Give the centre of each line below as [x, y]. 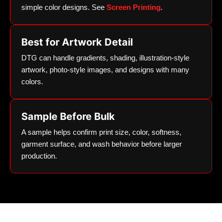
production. [39, 156]
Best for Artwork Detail [77, 42]
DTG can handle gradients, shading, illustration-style [105, 58]
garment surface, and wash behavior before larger [102, 144]
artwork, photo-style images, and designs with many [105, 70]
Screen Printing [134, 7]
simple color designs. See [64, 7]
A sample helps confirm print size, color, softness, [101, 132]
